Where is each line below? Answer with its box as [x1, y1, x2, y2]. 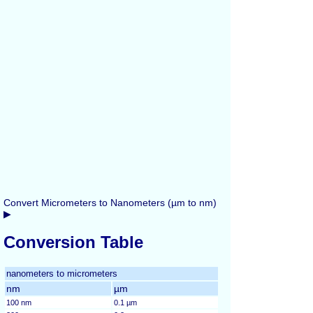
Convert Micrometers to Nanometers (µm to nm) [3, 197, 217, 208]
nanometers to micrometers [6, 268, 117, 279]
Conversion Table [3, 232, 143, 252]
